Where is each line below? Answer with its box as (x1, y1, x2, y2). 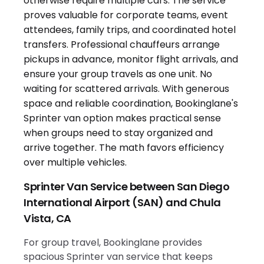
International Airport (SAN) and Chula (24, 194, 221, 210)
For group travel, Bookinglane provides (24, 235, 202, 249)
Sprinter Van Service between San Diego (24, 179, 229, 194)
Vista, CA (24, 210, 71, 226)
